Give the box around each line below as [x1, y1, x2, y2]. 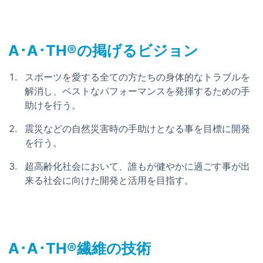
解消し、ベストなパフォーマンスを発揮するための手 [25, 85, 250, 97]
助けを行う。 [25, 99, 81, 111]
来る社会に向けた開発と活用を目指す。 [25, 174, 194, 186]
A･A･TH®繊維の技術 [8, 239, 151, 257]
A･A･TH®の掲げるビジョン [8, 41, 198, 59]
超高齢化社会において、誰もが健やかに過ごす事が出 [25, 160, 250, 172]
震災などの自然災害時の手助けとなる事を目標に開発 [25, 122, 250, 134]
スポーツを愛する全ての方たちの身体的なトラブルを [25, 70, 250, 83]
